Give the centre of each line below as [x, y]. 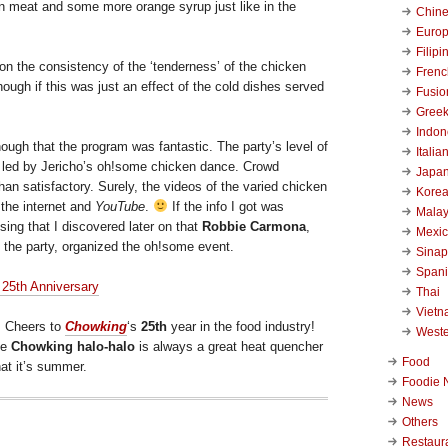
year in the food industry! [243, 326]
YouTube [120, 206]
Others [420, 421]
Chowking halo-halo [71, 346]
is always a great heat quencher [229, 346]
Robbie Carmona [254, 226]
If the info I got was [225, 206]
